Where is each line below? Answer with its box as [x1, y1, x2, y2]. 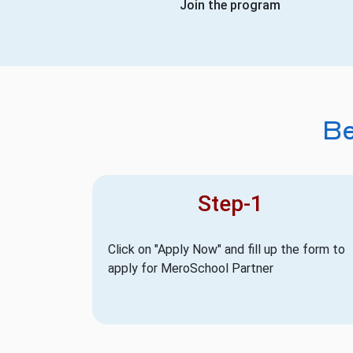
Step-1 [197, 190, 263, 217]
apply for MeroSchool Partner [108, 260, 273, 276]
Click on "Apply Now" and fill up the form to [108, 241, 345, 257]
